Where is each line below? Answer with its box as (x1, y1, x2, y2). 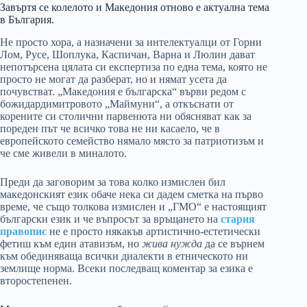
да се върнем (202, 238, 265, 250)
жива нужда (142, 238, 202, 250)
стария (221, 213, 255, 225)
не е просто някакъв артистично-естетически (47, 225, 260, 238)
